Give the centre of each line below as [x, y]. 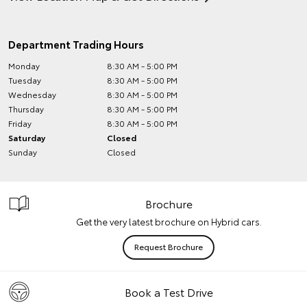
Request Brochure [169, 246]
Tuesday [25, 80]
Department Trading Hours [76, 44]
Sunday [23, 152]
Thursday [26, 109]
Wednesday [32, 94]
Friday [20, 123]
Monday [24, 65]
